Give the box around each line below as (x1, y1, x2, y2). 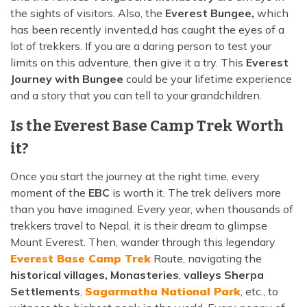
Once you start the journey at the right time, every (10, 169, 260, 184)
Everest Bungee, (165, 6, 254, 21)
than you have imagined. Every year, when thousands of (10, 202, 293, 217)
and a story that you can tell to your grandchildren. (10, 88, 262, 103)
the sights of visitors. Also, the (10, 6, 165, 21)
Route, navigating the (151, 251, 262, 266)
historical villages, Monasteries (10, 268, 179, 282)
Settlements (10, 284, 80, 299)
